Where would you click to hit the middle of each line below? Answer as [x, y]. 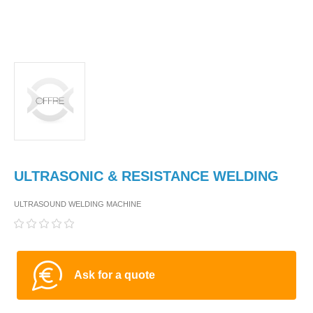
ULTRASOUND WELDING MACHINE [78, 204]
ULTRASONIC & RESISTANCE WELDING [146, 176]
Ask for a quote [115, 275]
